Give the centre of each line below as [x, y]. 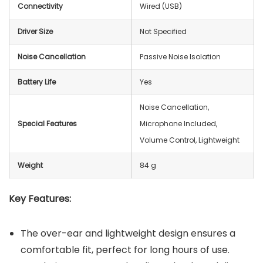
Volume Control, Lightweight [190, 140]
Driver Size [35, 31]
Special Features [47, 123]
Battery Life [37, 82]
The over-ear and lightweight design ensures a [128, 233]
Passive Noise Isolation [180, 56]
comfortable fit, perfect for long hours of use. [125, 249]
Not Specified [163, 31]
